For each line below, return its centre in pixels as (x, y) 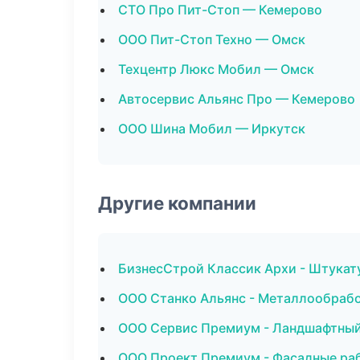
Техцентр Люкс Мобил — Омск (216, 69)
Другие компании (177, 203)
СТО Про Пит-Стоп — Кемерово (220, 10)
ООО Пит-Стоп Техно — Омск (212, 39)
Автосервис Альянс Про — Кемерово (237, 99)
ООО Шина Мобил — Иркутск (212, 129)
